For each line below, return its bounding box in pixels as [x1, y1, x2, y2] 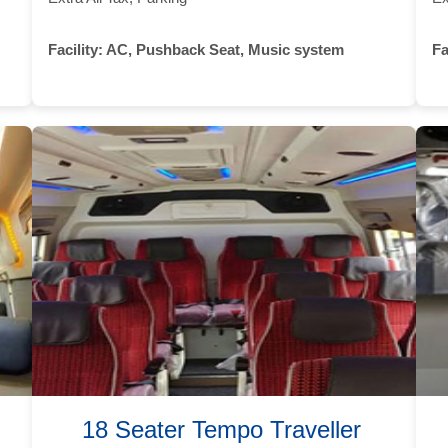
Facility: [48, 40, 104, 58]
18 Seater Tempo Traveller [81, 415, 361, 443]
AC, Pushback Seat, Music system [103, 40, 345, 58]
